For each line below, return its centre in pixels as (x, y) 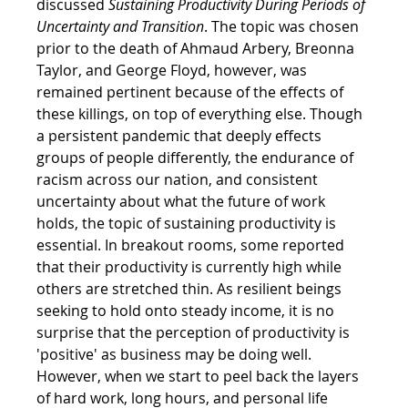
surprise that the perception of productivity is (195, 332)
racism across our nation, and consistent (179, 179)
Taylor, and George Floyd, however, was (174, 70)
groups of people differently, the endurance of (197, 157)
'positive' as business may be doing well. (176, 354)
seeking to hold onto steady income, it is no (188, 310)
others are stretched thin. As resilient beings (191, 288)
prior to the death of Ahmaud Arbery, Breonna (198, 48)
